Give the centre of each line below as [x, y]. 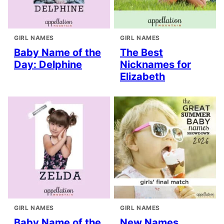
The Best [141, 53]
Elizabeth [142, 77]
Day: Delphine [48, 65]
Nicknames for [155, 65]
